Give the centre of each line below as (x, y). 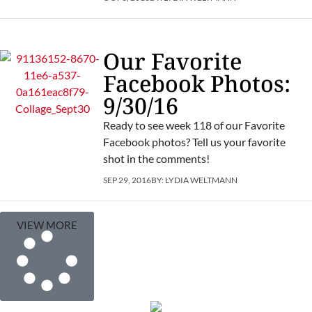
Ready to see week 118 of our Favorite (194, 125)
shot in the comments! (156, 158)
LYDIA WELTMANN (201, 180)
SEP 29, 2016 (127, 180)
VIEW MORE (47, 225)
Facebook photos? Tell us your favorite (194, 141)
